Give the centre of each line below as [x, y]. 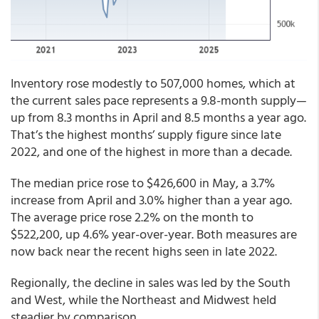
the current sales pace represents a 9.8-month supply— [159, 100]
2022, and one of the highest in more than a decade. [151, 152]
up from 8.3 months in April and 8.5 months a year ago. [158, 117]
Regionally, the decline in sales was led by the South [151, 283]
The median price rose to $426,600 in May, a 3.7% [143, 183]
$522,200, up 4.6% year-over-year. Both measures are [154, 234]
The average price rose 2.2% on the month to [132, 217]
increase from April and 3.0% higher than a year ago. [151, 200]
